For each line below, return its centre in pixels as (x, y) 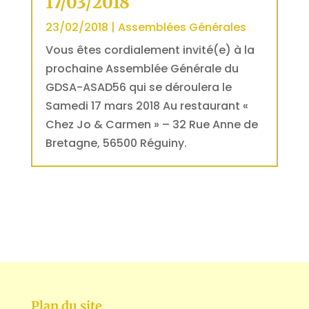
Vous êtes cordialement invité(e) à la (150, 50)
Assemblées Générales (182, 28)
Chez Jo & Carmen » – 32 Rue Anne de (151, 125)
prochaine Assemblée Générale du (142, 69)
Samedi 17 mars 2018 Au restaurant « (147, 106)
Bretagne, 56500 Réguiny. (116, 143)
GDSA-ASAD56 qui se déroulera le (138, 88)
